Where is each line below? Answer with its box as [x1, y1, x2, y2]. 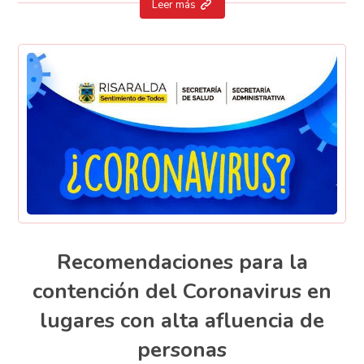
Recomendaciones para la [56, 248, 308, 277]
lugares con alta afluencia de [40, 306, 324, 336]
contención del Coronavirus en [32, 277, 331, 306]
